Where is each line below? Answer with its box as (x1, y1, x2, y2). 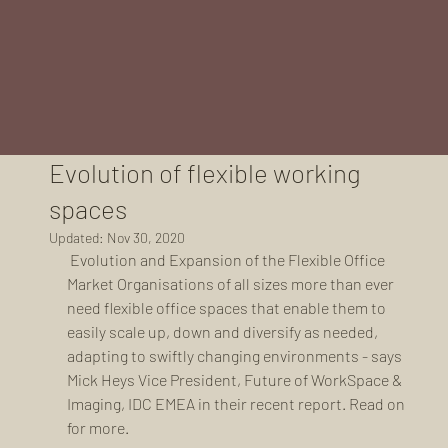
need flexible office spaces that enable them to (66, 298, 389, 317)
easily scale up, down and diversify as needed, (66, 322, 381, 341)
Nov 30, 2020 (106, 229, 185, 246)
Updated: (48, 229, 107, 246)
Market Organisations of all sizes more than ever (66, 274, 397, 293)
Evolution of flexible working (48, 157, 361, 188)
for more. (66, 418, 132, 437)
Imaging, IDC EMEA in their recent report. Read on (66, 394, 408, 413)
